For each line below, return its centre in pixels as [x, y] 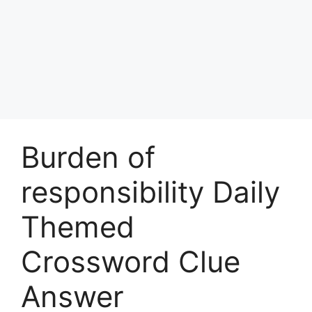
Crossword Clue [131, 261]
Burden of [88, 157]
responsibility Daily [150, 192]
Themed [78, 226]
